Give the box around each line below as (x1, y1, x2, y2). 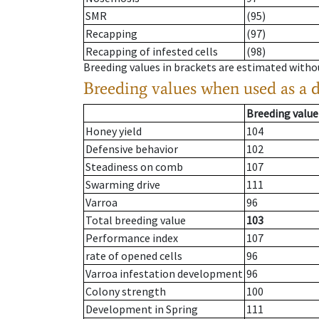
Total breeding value (85, 213, 186, 228)
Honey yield (85, 124, 142, 139)
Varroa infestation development (85, 266, 243, 281)
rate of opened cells (85, 249, 182, 263)
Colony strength (85, 284, 166, 299)
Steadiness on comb (85, 159, 183, 174)
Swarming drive (85, 177, 160, 192)
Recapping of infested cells (85, 44, 218, 59)
